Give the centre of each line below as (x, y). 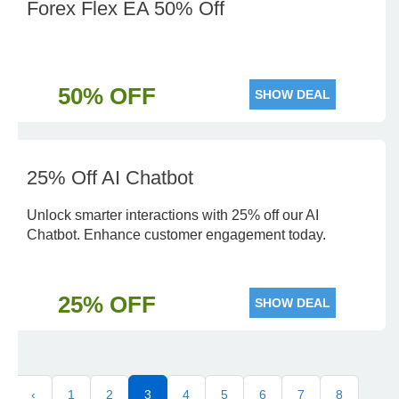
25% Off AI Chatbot (110, 178)
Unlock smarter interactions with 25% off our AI (173, 215)
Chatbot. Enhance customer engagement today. (176, 235)
